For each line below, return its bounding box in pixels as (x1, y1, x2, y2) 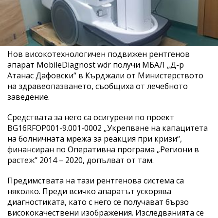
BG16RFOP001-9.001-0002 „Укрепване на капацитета (7, 122, 208, 133)
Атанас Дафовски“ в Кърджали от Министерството (7, 70, 203, 81)
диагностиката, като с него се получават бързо (7, 196, 189, 207)
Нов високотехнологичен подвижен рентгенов (7, 48, 190, 59)
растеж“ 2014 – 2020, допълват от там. (7, 154, 154, 165)
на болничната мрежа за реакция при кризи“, (7, 133, 182, 144)
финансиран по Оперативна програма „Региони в (7, 144, 199, 155)
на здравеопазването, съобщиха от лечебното (7, 80, 188, 91)
